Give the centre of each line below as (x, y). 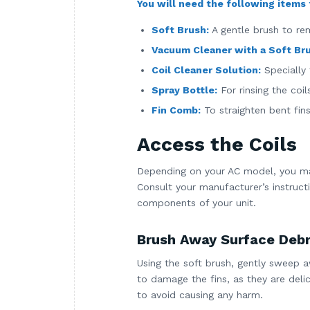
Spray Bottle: (184, 90)
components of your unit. (197, 202)
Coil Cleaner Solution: (206, 70)
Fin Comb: (176, 110)
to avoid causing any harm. (200, 294)
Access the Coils (217, 144)
